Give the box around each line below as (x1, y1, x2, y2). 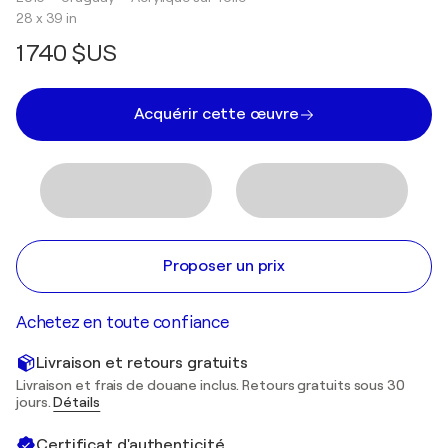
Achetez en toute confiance (16, 313, 229, 332)
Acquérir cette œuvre (133, 105, 299, 123)
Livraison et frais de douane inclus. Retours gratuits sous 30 (16, 377, 405, 393)
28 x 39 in (16, 10, 77, 26)
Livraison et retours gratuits (36, 353, 249, 372)
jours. (16, 394, 54, 410)
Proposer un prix (162, 257, 286, 275)
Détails (53, 394, 101, 410)
